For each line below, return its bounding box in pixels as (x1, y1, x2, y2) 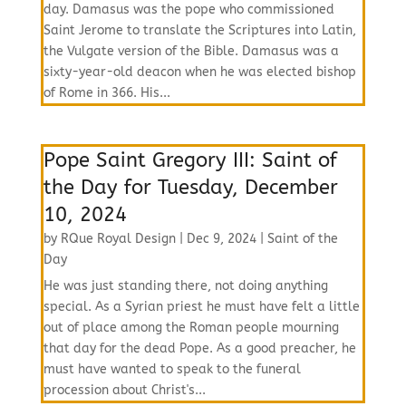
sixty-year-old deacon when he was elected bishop (43, 64, 356, 80)
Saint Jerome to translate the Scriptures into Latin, (43, 23, 356, 38)
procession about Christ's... (43, 382, 206, 398)
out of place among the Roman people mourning (43, 320, 339, 335)
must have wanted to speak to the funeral (43, 362, 301, 377)
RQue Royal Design (60, 231, 176, 246)
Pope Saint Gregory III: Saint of (43, 149, 337, 172)
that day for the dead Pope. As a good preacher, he (43, 341, 356, 356)
